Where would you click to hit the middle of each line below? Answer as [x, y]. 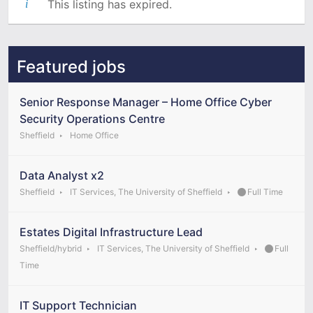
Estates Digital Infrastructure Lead [111, 232]
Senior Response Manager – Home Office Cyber [146, 102]
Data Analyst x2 [62, 175]
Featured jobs [71, 66]
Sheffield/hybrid [51, 248]
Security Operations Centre [92, 118]
